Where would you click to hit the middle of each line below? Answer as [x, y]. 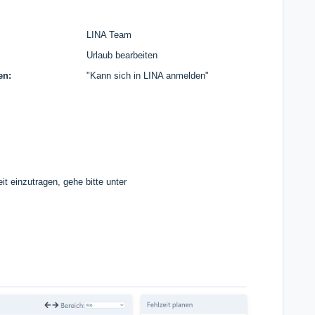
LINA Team [109, 34]
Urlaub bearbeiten [122, 55]
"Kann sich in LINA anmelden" [148, 75]
